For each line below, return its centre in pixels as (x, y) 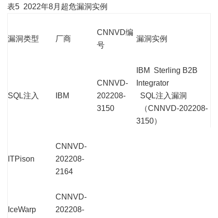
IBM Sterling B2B (167, 70)
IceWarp (22, 209)
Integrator (153, 83)
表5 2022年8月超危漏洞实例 (57, 6)
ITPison (21, 159)
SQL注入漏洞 (162, 95)
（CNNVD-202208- (172, 108)
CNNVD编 (115, 32)
